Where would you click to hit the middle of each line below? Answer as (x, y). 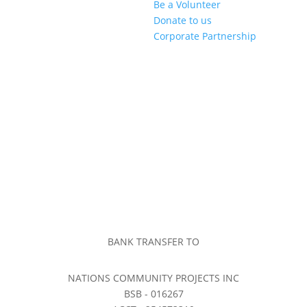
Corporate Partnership (205, 36)
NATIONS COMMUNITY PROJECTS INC (153, 278)
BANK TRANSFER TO (153, 242)
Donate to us (183, 20)
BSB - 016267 (153, 293)
